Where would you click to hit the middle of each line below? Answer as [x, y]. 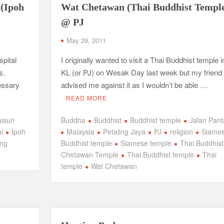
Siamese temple [146, 143]
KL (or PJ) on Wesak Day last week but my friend [141, 72]
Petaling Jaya [124, 131]
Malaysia [80, 131]
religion [181, 131]
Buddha [73, 120]
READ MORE [86, 97]
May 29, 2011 [86, 40]
